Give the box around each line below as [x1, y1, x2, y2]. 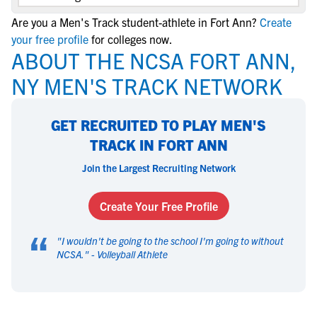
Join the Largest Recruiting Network [81, 161, 236, 174]
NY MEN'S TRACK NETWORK [11, 72, 282, 99]
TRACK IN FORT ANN [89, 136, 228, 154]
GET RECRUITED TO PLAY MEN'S [51, 116, 266, 134]
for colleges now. [91, 32, 173, 46]
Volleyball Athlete [97, 248, 168, 260]
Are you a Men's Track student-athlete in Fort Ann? [11, 15, 257, 29]
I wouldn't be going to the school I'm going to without [62, 234, 284, 247]
